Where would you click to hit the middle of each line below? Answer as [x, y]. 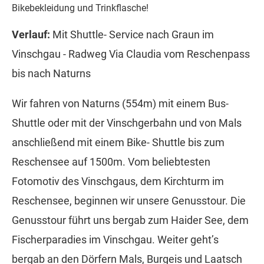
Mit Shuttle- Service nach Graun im [132, 35]
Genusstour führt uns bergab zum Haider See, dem [130, 220]
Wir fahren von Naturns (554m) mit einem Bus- [120, 104]
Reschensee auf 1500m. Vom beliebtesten [111, 162]
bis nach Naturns [51, 74]
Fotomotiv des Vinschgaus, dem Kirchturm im [118, 181]
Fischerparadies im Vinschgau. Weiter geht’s [115, 240]
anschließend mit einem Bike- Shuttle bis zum [118, 143]
